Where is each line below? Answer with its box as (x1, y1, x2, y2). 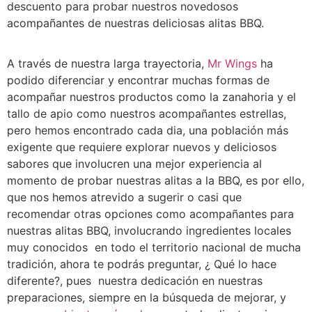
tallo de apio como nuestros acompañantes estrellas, (7, 107, 286, 121)
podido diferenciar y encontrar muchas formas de (7, 73, 270, 88)
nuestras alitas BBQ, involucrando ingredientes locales (7, 224, 291, 238)
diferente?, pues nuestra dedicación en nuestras (7, 274, 263, 288)
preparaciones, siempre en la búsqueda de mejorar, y (7, 290, 286, 305)
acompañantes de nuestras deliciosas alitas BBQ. (7, 15, 264, 30)
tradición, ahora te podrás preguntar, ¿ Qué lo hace (7, 257, 276, 272)
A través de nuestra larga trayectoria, (7, 56, 208, 71)
